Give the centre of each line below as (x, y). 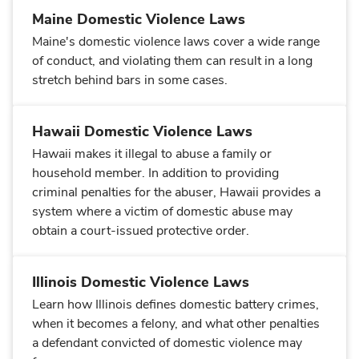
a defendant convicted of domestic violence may (167, 343)
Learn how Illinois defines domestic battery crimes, (175, 305)
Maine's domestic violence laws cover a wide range (176, 42)
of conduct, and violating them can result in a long (172, 61)
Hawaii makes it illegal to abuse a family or (152, 154)
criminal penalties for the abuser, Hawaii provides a (176, 192)
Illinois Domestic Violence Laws (141, 282)
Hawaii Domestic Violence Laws (142, 131)
